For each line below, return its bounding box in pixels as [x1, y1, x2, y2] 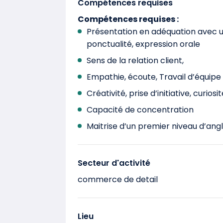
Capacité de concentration [87, 104, 194, 115]
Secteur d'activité [78, 157, 150, 169]
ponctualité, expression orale [87, 38, 200, 50]
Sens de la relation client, [87, 55, 184, 66]
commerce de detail [78, 174, 158, 185]
